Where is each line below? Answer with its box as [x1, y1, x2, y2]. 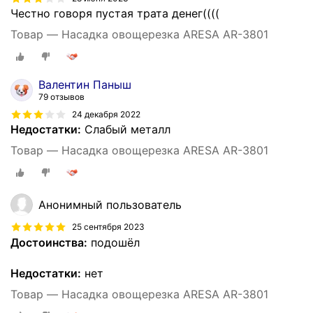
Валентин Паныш [38, 78, 131, 92]
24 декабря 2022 [72, 108, 140, 119]
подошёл [87, 235, 140, 249]
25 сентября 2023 [72, 221, 145, 233]
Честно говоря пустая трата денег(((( [10, 6, 219, 21]
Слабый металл [81, 122, 170, 136]
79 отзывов [38, 92, 85, 102]
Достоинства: [10, 235, 87, 249]
